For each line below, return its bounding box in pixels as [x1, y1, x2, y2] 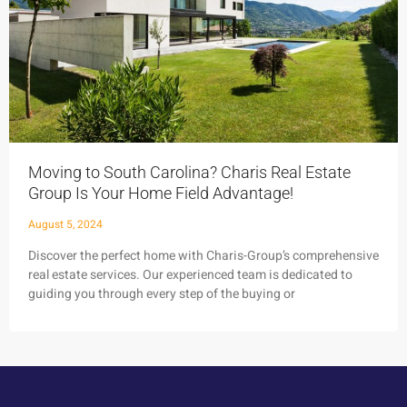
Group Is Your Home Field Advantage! [28, 184, 293, 203]
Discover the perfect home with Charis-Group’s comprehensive [28, 246, 379, 266]
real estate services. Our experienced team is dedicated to [28, 265, 352, 285]
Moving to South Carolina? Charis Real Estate [28, 163, 351, 183]
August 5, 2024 [28, 216, 103, 233]
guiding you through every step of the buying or [28, 284, 295, 304]
